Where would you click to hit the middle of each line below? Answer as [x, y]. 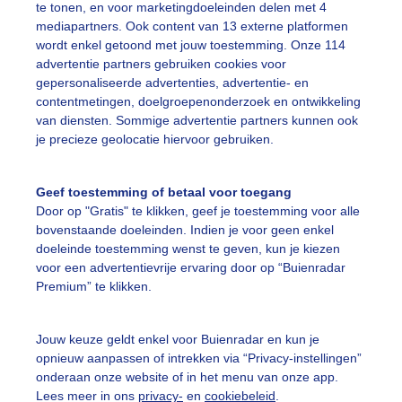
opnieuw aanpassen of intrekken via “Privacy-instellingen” [199, 358]
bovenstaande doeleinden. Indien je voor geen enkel [185, 230]
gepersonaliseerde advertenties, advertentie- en [172, 83]
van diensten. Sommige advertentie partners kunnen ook [197, 121]
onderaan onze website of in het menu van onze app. [187, 376]
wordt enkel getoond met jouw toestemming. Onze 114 [191, 45]
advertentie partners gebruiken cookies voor [161, 64]
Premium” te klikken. [94, 287]
